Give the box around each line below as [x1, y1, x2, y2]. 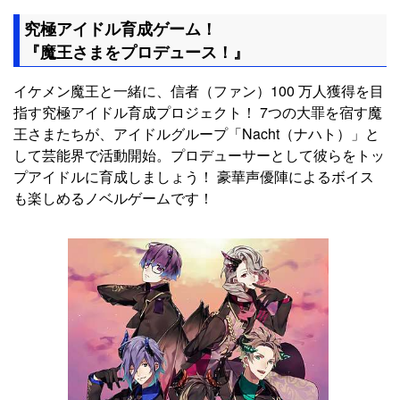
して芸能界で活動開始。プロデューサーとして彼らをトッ [13, 144, 385, 165]
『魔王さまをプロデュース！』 [24, 39, 249, 63]
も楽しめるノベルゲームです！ [13, 187, 213, 208]
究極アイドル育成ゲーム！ [24, 16, 217, 40]
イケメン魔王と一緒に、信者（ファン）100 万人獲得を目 [13, 79, 384, 101]
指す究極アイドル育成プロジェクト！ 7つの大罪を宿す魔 [13, 101, 382, 122]
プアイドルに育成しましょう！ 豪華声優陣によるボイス [13, 165, 374, 187]
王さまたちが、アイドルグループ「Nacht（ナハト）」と [13, 122, 379, 144]
